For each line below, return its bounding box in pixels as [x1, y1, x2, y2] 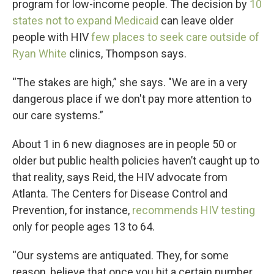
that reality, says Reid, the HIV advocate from [12, 171, 228, 183]
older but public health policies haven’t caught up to [12, 154, 259, 167]
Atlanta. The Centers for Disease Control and [12, 187, 228, 200]
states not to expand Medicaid [12, 14, 158, 27]
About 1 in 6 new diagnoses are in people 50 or [12, 138, 237, 150]
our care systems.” [12, 109, 103, 122]
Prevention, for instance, [12, 204, 132, 217]
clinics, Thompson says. [67, 47, 187, 60]
